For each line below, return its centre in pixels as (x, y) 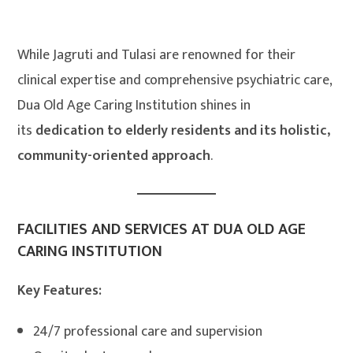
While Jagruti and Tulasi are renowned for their (157, 56)
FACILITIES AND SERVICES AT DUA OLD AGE (162, 230)
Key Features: (60, 291)
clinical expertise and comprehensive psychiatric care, (175, 81)
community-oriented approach (114, 156)
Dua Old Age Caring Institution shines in (134, 106)
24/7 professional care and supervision (148, 332)
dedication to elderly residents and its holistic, (183, 131)
